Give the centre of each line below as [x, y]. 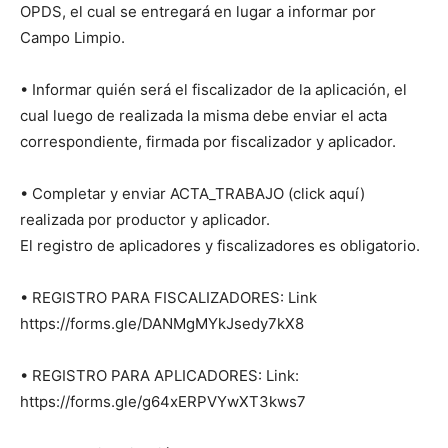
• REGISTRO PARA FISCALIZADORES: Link [168, 297]
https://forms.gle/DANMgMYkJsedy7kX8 [162, 323]
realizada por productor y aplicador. [145, 219]
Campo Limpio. [72, 37]
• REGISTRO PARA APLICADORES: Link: [159, 375]
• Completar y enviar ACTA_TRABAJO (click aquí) [192, 193]
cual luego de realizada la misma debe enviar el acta [203, 115]
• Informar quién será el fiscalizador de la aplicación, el [213, 89]
